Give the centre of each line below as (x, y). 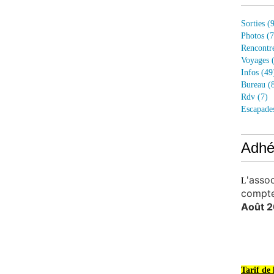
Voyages (255, 60)
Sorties (253, 24)
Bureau (253, 85)
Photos (253, 36)
